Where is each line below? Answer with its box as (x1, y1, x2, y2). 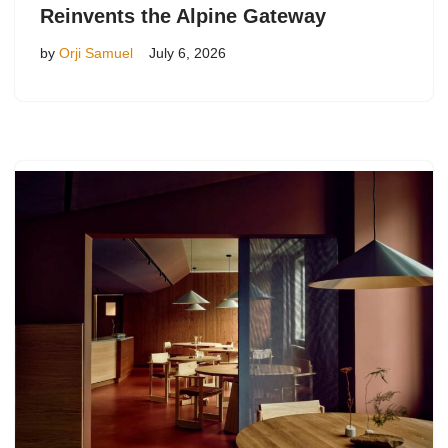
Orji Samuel (59, 46, 133, 62)
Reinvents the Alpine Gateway (40, 5, 326, 28)
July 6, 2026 (149, 46, 226, 62)
